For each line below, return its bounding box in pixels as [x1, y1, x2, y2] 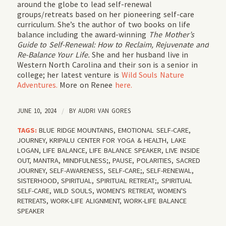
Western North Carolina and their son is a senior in [17, 59, 198, 70]
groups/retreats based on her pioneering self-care [17, 9, 194, 19]
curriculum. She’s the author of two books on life [17, 19, 191, 29]
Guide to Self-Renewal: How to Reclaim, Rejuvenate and [17, 39, 209, 49]
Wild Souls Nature [121, 69, 184, 80]
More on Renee [57, 79, 115, 90]
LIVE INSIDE [165, 145, 200, 155]
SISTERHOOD [17, 176, 57, 185]
